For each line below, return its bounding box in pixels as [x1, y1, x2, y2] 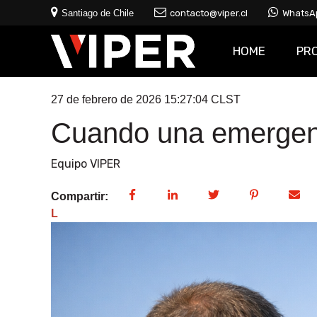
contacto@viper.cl [170, 8, 248, 18]
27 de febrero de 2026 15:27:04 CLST [51, 93, 241, 105]
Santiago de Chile [62, 8, 134, 18]
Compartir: [51, 190, 108, 203]
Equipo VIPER [51, 157, 120, 171]
